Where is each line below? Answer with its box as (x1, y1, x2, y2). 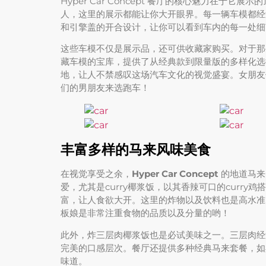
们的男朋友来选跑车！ (61, 82, 150, 94)
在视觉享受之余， (61, 168, 132, 180)
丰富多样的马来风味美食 (61, 141, 211, 159)
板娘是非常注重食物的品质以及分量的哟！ (61, 207, 230, 219)
